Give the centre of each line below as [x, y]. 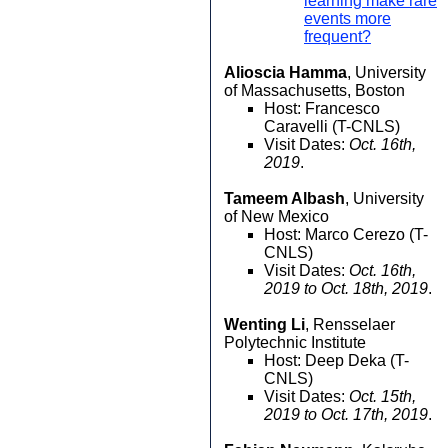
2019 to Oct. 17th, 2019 [346, 414]
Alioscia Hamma [285, 72]
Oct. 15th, [382, 396]
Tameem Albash [284, 198]
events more [347, 18]
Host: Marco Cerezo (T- [346, 234]
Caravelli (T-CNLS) [332, 126]
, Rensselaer [350, 324]
